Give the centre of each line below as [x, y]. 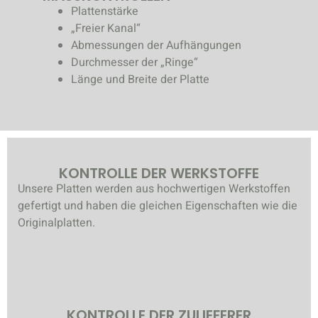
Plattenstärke [105, 11]
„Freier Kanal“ [106, 28]
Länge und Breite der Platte [140, 79]
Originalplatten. [56, 223]
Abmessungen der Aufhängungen [156, 45]
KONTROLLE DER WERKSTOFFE [159, 173]
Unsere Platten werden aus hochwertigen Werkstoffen [154, 188]
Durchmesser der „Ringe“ [135, 62]
